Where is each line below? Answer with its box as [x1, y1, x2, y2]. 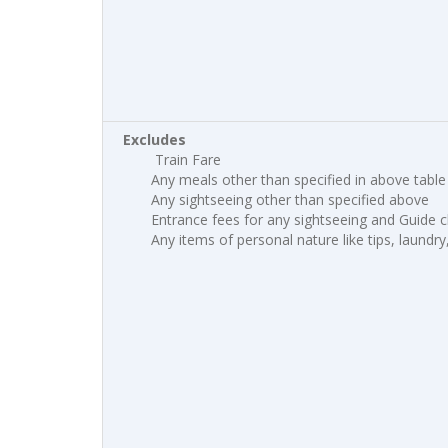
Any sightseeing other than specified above [151, 190, 429, 209]
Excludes [123, 130, 186, 149]
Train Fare [151, 150, 221, 169]
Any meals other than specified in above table [151, 170, 446, 189]
